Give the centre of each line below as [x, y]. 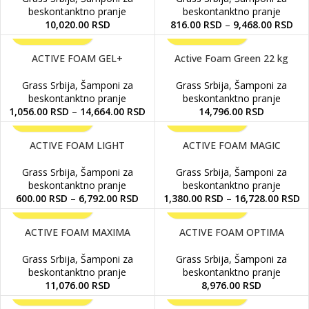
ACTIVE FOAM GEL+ [78, 58]
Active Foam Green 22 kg [232, 58]
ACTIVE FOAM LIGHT [78, 145]
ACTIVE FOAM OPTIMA [231, 232]
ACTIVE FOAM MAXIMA [77, 232]
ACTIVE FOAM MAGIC [231, 145]
